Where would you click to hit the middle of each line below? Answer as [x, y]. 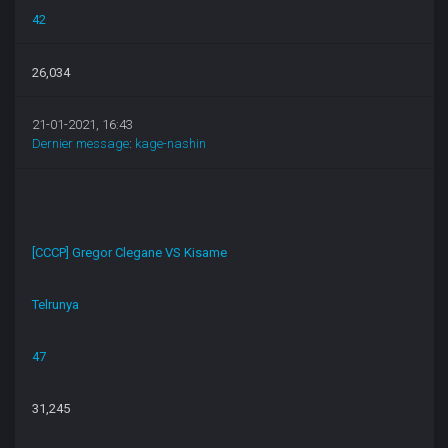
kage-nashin [171, 144]
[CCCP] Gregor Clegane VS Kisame [130, 253]
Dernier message [81, 144]
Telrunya [56, 304]
